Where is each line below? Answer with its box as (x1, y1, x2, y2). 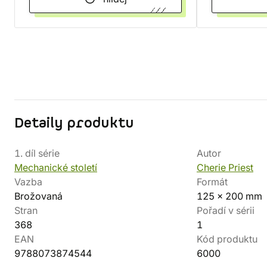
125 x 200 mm (197, 190, 262, 202)
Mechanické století (14, 162, 97, 173)
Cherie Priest (197, 162, 253, 173)
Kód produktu (197, 233, 257, 245)
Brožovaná (14, 190, 63, 202)
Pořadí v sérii (197, 204, 254, 216)
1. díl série (14, 147, 60, 159)
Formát (197, 176, 228, 188)
